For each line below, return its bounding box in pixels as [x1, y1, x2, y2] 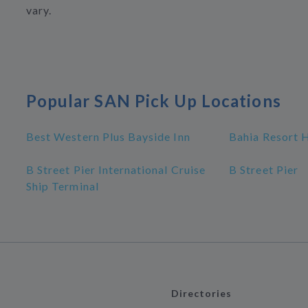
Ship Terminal [26, 179, 99, 193]
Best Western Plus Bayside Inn [26, 130, 190, 144]
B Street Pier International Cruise [26, 163, 206, 177]
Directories [170, 287, 232, 300]
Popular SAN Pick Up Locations [26, 91, 281, 111]
